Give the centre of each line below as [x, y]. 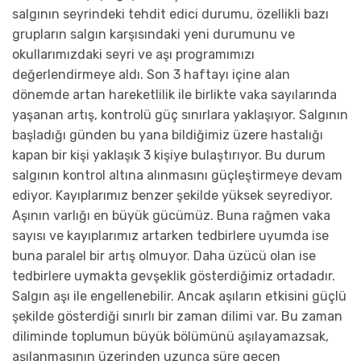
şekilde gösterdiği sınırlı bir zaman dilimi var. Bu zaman [177, 316]
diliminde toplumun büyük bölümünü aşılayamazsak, [170, 336]
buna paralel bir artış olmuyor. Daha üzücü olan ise [164, 255]
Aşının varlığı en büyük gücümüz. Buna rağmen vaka [171, 215]
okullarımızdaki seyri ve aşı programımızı [133, 54]
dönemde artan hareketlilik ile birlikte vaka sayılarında [174, 94]
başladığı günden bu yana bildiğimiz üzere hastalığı [168, 135]
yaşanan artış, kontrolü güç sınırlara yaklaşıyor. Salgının [180, 114]
